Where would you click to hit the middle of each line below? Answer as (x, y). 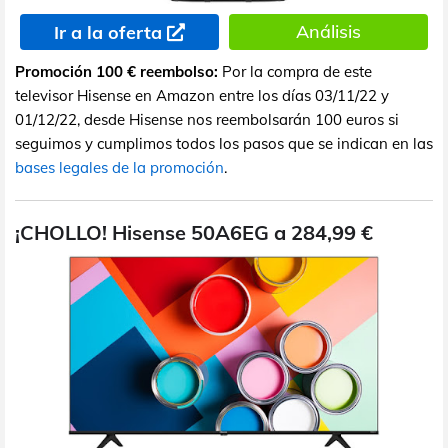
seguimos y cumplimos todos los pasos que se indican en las (224, 143)
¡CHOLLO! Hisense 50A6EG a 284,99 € (194, 232)
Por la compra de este (295, 71)
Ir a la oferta (107, 32)
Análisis (328, 31)
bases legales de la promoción (119, 167)
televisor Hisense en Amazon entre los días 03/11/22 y (202, 95)
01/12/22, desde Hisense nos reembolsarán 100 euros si (207, 119)
